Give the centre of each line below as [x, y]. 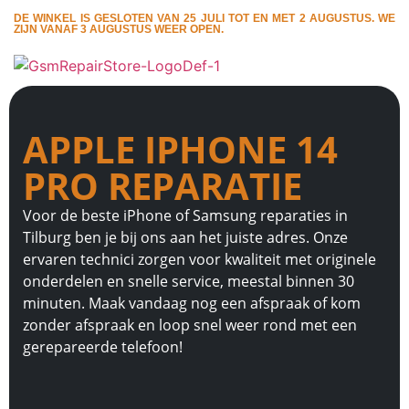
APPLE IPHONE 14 [180, 149]
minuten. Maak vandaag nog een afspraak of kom [192, 303]
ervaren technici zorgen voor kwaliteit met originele [199, 259]
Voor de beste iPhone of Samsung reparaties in [185, 215]
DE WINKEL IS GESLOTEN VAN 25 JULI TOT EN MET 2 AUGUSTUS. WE [204, 18]
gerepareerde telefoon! [103, 346]
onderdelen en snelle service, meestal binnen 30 [189, 281]
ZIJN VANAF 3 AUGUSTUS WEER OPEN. [119, 29]
